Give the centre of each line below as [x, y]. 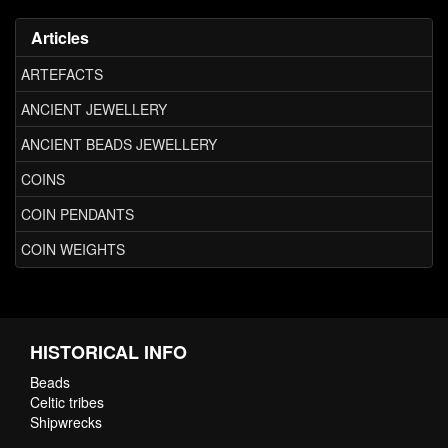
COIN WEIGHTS [73, 249]
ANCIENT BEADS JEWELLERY [119, 144]
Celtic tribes [67, 401]
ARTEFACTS [62, 74]
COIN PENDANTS [77, 214]
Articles [60, 37]
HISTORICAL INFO [108, 351]
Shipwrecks [66, 421]
